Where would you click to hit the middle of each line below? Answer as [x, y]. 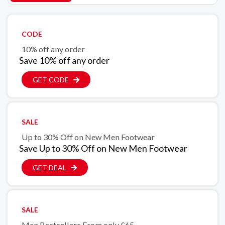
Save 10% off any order [64, 61]
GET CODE [51, 80]
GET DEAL [49, 168]
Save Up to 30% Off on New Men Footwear [103, 148]
